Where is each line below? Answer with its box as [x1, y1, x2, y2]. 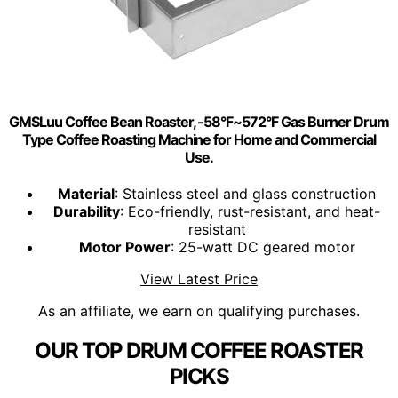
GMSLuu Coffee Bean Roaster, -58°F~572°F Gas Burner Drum [8, 112, 390, 131]
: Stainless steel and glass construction [115, 185, 376, 203]
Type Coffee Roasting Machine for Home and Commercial [21, 130, 377, 148]
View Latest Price [140, 270, 258, 289]
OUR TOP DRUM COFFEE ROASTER [35, 338, 363, 364]
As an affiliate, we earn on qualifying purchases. [38, 302, 360, 321]
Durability [53, 203, 120, 221]
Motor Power [78, 238, 171, 257]
